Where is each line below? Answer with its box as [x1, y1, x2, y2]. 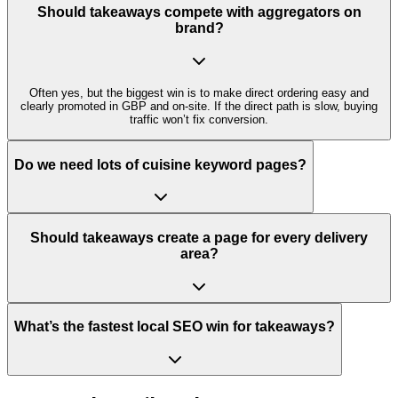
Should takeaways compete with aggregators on [36, 4, 362, 20]
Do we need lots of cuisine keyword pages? [14, 156, 306, 172]
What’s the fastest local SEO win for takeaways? [14, 319, 335, 335]
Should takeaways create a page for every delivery [30, 229, 368, 245]
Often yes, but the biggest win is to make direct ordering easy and [29, 85, 369, 99]
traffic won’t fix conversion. [130, 112, 268, 126]
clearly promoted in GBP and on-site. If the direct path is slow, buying [20, 99, 378, 113]
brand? [174, 20, 224, 36]
